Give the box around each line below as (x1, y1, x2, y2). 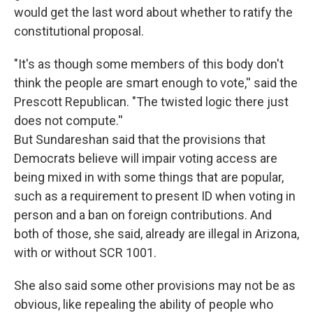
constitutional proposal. (14, 24, 144, 39)
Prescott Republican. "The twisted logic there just (14, 94, 289, 110)
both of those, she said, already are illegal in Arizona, (14, 226, 299, 242)
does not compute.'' (14, 113, 123, 129)
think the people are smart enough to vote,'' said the (14, 75, 298, 91)
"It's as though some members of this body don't (14, 57, 284, 72)
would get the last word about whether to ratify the (14, 5, 293, 20)
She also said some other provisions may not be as (14, 278, 296, 293)
